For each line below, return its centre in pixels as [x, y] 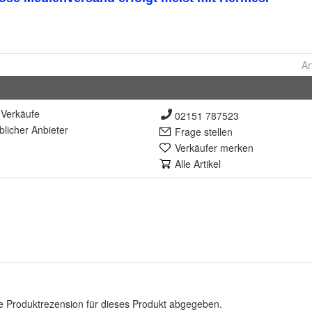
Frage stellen [204, 132]
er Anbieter [44, 130]
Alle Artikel [198, 164]
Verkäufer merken [214, 148]
